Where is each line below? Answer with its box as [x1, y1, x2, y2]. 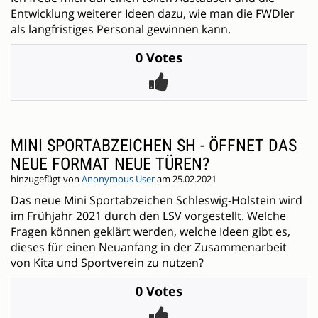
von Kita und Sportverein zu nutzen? [11, 255, 204, 271]
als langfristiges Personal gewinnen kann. [11, 21, 231, 38]
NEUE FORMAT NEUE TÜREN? [11, 154, 209, 175]
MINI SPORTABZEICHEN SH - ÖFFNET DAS [11, 136, 297, 156]
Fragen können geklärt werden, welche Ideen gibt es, [11, 224, 290, 240]
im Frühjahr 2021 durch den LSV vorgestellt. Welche [11, 208, 286, 224]
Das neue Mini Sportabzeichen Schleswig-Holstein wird [11, 192, 302, 209]
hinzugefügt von [11, 173, 82, 186]
